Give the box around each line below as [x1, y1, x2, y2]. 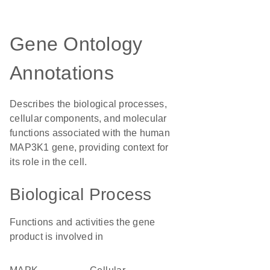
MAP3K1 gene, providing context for [10, 142, 169, 152]
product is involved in [10, 231, 104, 242]
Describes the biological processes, [10, 99, 167, 109]
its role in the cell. [10, 157, 87, 167]
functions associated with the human [10, 128, 170, 138]
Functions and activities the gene [10, 217, 155, 227]
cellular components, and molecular [10, 113, 167, 124]
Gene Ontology [10, 33, 143, 55]
